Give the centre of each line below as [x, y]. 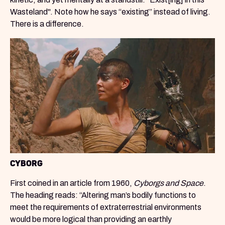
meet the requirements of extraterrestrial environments [106, 207]
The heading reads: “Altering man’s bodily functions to [103, 195]
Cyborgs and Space [168, 183]
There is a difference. [47, 24]
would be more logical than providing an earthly [91, 219]
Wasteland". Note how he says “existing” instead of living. [110, 12]
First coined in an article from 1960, [72, 183]
